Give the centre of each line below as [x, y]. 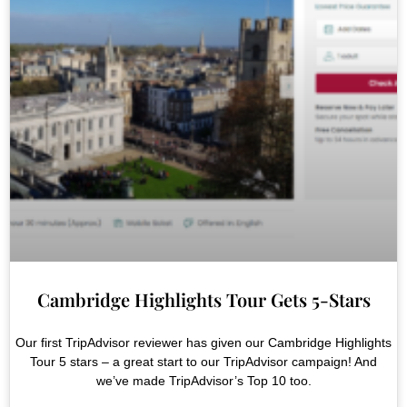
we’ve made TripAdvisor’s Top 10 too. [203, 381]
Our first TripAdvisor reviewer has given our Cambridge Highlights [203, 343]
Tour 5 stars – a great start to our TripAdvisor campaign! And [203, 362]
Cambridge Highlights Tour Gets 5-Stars [203, 300]
